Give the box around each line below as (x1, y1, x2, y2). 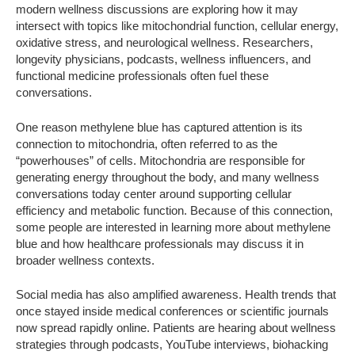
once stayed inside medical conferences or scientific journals (16, 304, 329, 319)
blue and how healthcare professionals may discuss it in (16, 236, 303, 250)
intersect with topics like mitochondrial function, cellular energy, (16, 19, 338, 33)
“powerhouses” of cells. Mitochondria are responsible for (16, 153, 305, 167)
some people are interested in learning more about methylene (16, 219, 330, 234)
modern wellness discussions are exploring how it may (16, 2, 298, 17)
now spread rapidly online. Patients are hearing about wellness (16, 321, 336, 335)
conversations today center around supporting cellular (16, 186, 292, 200)
